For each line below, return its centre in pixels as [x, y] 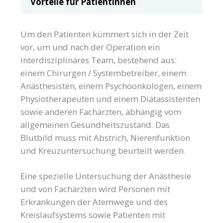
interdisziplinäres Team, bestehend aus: [99, 60]
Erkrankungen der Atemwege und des [94, 202]
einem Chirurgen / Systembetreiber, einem [104, 73]
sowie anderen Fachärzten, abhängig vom [101, 112]
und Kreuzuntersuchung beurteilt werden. [103, 151]
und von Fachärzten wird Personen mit [96, 189]
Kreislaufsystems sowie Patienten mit [93, 215]
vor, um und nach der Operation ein [90, 47]
